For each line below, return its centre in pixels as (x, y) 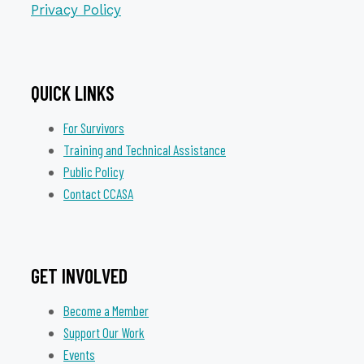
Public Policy (93, 171)
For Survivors (94, 127)
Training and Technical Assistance (145, 149)
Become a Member (106, 311)
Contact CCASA (98, 193)
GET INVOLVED (79, 276)
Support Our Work (104, 333)
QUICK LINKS (73, 93)
